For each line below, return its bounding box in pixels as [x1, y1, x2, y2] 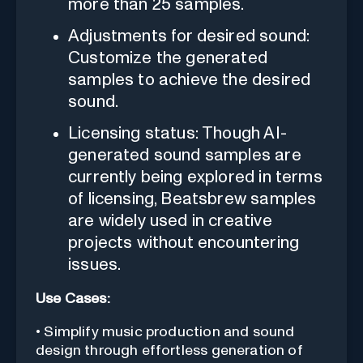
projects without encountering [68, 233, 300, 251]
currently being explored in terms [68, 168, 322, 186]
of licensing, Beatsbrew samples [68, 190, 317, 207]
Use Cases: [36, 291, 110, 306]
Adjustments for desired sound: [68, 27, 310, 45]
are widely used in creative [68, 211, 272, 229]
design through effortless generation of [36, 343, 303, 358]
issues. [68, 255, 122, 273]
